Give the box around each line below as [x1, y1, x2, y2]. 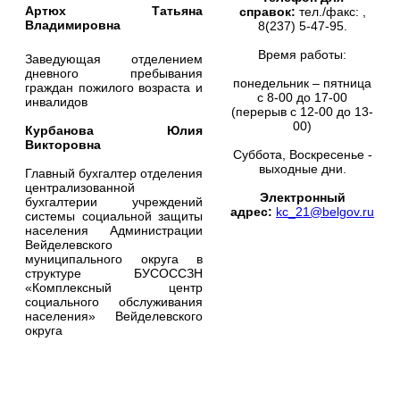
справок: [238, 4, 296, 19]
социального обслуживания [25, 294, 203, 309]
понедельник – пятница [233, 75, 371, 90]
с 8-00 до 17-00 [257, 89, 347, 104]
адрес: [230, 204, 272, 219]
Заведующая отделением [25, 51, 203, 66]
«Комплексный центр [25, 279, 203, 295]
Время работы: [258, 46, 346, 62]
